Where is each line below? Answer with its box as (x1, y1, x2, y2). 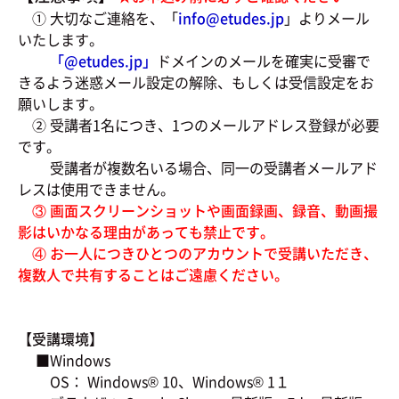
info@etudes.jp (178, 7, 284, 28)
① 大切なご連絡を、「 (18, 7, 178, 28)
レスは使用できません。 (18, 178, 175, 199)
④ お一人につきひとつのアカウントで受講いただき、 (18, 242, 378, 264)
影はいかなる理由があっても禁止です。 (18, 221, 274, 242)
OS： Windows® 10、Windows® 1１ (18, 370, 289, 392)
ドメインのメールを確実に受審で (157, 50, 370, 71)
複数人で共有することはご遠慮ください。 (18, 264, 289, 285)
